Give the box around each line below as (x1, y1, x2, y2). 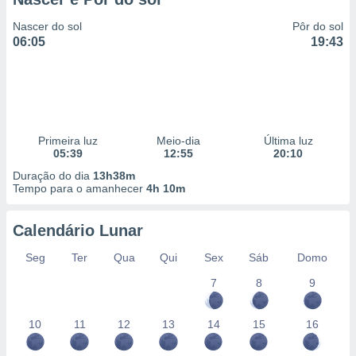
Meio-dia (156, 134, 200, 147)
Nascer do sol (13, 20, 82, 33)
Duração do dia (13, 169, 93, 182)
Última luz (263, 134, 313, 147)
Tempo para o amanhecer (13, 182, 146, 195)
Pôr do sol (292, 20, 343, 33)
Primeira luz (37, 134, 98, 147)
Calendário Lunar (13, 222, 143, 239)
